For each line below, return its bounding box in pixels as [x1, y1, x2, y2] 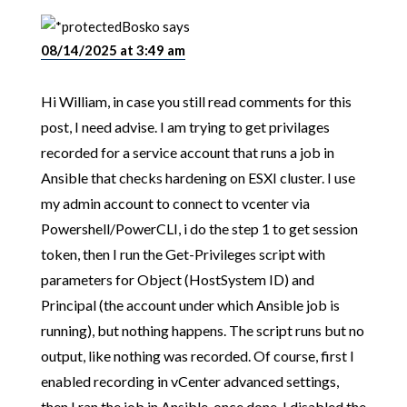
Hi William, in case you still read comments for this [40, 92, 352, 110]
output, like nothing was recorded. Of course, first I [40, 346, 354, 364]
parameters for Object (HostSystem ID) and [40, 270, 314, 288]
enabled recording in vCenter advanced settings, [40, 372, 339, 390]
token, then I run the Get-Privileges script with [40, 244, 325, 263]
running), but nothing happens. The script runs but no [40, 321, 364, 339]
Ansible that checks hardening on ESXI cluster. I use [40, 168, 355, 186]
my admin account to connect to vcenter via [40, 194, 310, 212]
